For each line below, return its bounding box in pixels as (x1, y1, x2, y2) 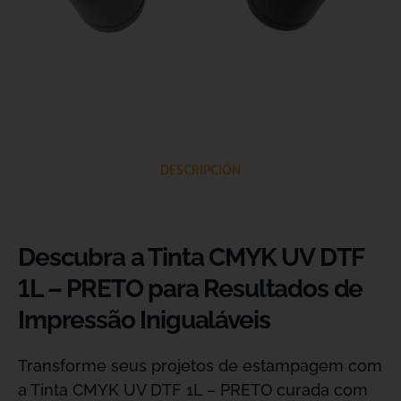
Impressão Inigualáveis (18, 305, 270, 335)
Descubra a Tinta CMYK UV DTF (18, 243, 363, 272)
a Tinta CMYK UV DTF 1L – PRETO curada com (18, 380, 368, 399)
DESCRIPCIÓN (160, 160, 241, 182)
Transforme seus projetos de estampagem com (18, 356, 382, 375)
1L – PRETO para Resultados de (18, 274, 363, 303)
